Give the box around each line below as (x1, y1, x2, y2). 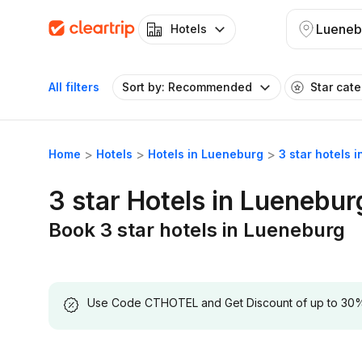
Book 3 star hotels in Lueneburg (48, 218, 345, 242)
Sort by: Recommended (122, 80, 252, 94)
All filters (48, 80, 99, 94)
